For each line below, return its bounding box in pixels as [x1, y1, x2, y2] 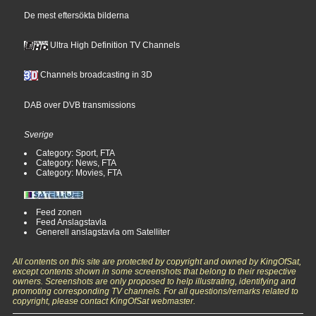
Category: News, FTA [36, 158, 117, 169]
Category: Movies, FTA [36, 168, 123, 178]
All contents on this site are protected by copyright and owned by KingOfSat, [13, 257, 302, 267]
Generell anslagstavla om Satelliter [36, 227, 171, 238]
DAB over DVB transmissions [24, 100, 136, 111]
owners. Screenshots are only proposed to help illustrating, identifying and [13, 276, 296, 287]
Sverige [24, 130, 54, 140]
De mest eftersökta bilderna [24, 11, 130, 21]
